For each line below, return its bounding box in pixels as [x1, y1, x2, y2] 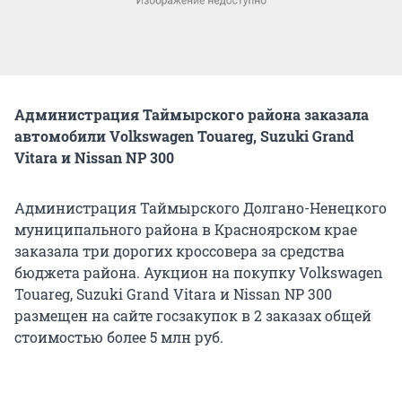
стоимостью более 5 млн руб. [14, 327, 223, 346]
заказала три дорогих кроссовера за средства [14, 240, 345, 260]
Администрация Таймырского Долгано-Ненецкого [14, 197, 387, 217]
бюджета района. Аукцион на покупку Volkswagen [14, 262, 383, 282]
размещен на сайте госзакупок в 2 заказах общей [14, 305, 371, 325]
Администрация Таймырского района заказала [14, 104, 369, 124]
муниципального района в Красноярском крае [14, 219, 357, 239]
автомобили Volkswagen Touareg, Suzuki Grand [14, 126, 354, 145]
